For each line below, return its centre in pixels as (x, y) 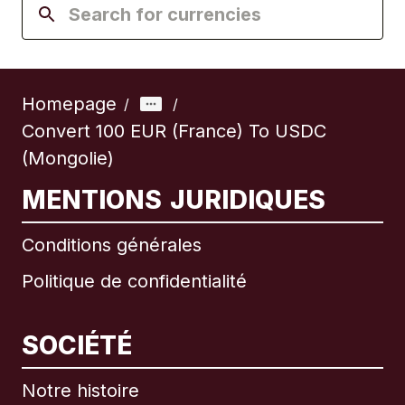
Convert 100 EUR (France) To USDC (174, 132)
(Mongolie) (68, 159)
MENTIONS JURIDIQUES (174, 200)
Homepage (69, 104)
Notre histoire (80, 391)
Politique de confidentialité (134, 282)
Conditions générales (112, 245)
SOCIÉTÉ (77, 346)
